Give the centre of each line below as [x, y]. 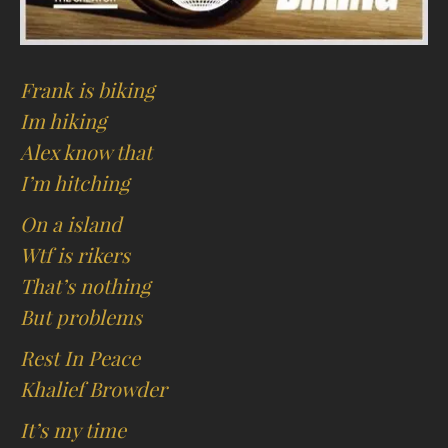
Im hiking [63, 122]
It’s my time [73, 431]
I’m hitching [74, 184]
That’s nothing [85, 287]
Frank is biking [87, 91]
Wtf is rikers [75, 256]
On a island [71, 225]
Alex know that [86, 153]
